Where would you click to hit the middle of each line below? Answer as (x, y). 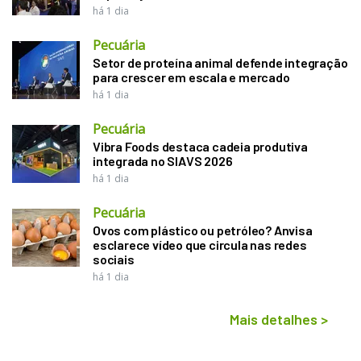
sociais (114, 259)
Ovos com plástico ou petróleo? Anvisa (203, 230)
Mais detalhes (274, 320)
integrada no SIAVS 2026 (163, 161)
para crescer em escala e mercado (191, 77)
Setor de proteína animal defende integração (220, 63)
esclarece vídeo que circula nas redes (200, 245)
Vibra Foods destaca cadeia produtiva (200, 147)
